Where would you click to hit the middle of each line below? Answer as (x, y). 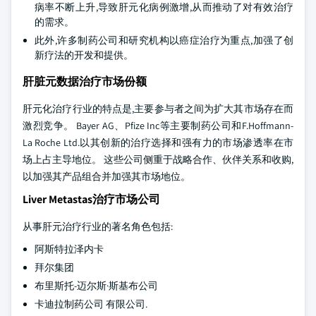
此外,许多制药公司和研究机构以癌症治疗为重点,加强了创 (164, 40)
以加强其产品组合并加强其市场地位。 (107, 176)
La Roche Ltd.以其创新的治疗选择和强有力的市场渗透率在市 (158, 142)
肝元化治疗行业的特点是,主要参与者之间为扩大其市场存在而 (158, 109)
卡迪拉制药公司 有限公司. (91, 304)
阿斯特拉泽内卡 (69, 249)
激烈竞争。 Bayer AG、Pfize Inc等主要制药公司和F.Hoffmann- (158, 126)
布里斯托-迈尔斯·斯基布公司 (96, 286)
